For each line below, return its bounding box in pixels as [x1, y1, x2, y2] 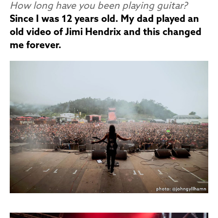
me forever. [10, 41, 61, 51]
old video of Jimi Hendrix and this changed [10, 28, 201, 38]
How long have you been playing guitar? [10, 1, 187, 12]
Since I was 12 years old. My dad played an [10, 15, 199, 25]
